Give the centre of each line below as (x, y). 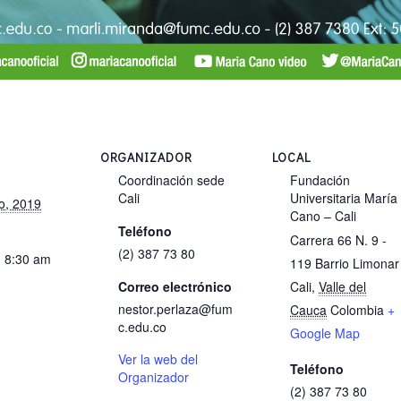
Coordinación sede (171, 180)
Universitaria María (344, 198)
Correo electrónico (175, 286)
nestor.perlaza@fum (175, 309)
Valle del (342, 286)
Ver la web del (158, 359)
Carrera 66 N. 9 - (338, 240)
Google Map (325, 333)
